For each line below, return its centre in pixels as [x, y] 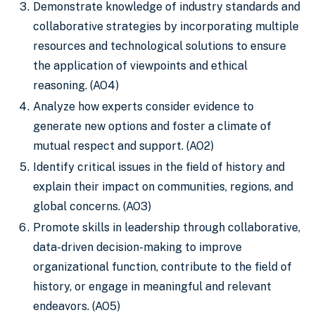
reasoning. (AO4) [76, 85]
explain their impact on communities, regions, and [163, 187]
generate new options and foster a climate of [152, 126]
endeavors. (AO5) [77, 306]
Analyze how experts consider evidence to [143, 107]
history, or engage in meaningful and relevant [152, 287]
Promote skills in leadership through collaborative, [167, 227]
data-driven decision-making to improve [137, 247]
